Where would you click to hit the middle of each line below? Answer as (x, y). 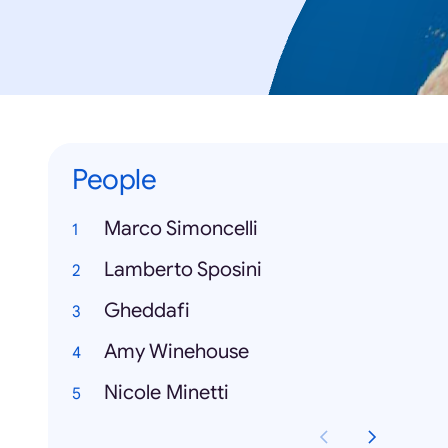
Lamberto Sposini (183, 270)
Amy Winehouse (176, 352)
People (114, 180)
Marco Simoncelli (181, 229)
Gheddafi (147, 311)
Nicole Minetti (166, 393)
